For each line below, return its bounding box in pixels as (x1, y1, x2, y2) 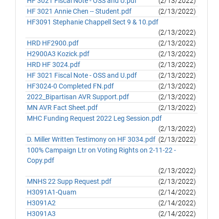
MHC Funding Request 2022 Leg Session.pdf (27, 114, 162, 122)
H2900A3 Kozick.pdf (27, 50, 90, 58)
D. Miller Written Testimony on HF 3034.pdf (27, 135, 156, 143)
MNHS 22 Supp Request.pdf (27, 177, 112, 185)
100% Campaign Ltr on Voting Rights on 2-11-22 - (27, 146, 176, 154)
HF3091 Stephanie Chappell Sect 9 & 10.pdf (27, 18, 159, 26)
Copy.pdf (27, 156, 55, 164)
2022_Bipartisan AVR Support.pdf (27, 93, 130, 101)
